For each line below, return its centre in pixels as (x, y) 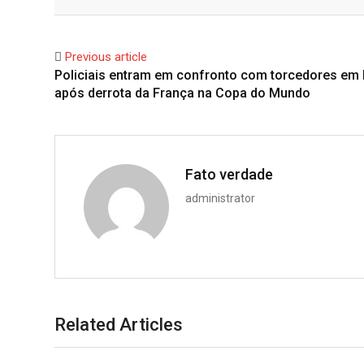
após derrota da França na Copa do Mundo (182, 93)
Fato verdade (229, 175)
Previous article (106, 57)
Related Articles (119, 325)
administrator (220, 199)
